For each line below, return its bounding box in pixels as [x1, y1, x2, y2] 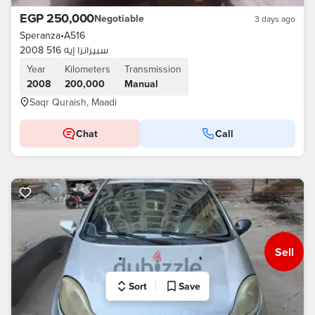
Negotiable [94, 11, 144, 25]
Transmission [124, 62, 181, 76]
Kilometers [65, 62, 110, 76]
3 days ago [255, 13, 295, 25]
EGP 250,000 [20, 9, 94, 27]
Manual [124, 77, 158, 91]
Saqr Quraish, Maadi [30, 95, 117, 109]
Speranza [20, 28, 60, 42]
